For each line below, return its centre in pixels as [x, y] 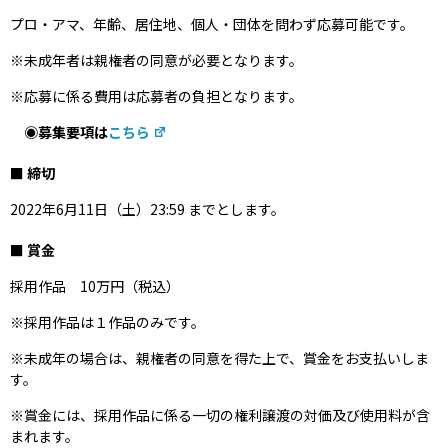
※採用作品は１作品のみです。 [107, 322]
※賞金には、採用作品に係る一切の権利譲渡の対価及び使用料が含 [220, 415]
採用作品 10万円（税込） [95, 286]
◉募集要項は [59, 132]
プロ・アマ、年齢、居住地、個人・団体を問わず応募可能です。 [212, 24]
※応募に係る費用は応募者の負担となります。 [156, 96]
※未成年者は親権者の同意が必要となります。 [156, 60]
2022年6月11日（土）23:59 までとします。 [147, 209]
